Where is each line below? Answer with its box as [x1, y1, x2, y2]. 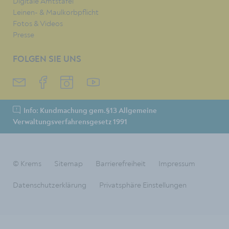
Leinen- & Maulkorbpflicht [13, 8, 99, 17]
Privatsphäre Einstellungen [99, 180, 187, 190]
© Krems [13, 158, 41, 168]
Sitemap [54, 158, 83, 168]
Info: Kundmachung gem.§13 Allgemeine [24, 107, 157, 115]
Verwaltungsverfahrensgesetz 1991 [13, 118, 127, 126]
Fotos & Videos [13, 19, 63, 29]
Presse [13, 30, 34, 40]
